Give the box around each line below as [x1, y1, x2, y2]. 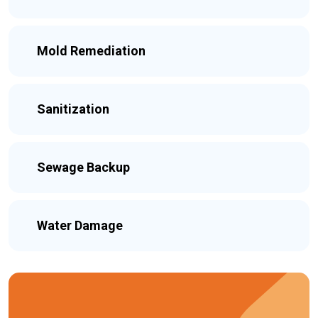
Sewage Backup [37, 160, 130, 175]
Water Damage [37, 218, 123, 233]
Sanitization [37, 102, 109, 116]
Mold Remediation [37, 43, 146, 58]
